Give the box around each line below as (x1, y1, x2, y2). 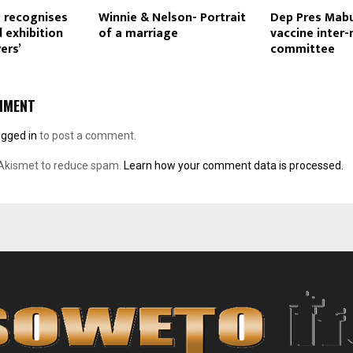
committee (269, 39, 335, 61)
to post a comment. (37, 129, 136, 143)
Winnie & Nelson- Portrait (98, 7, 246, 29)
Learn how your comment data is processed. (124, 159, 344, 173)
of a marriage (98, 23, 178, 45)
